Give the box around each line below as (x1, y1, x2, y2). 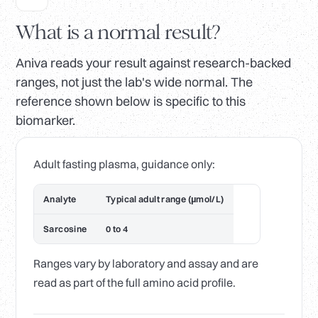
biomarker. (16, 112, 75, 129)
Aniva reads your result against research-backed (16, 55, 291, 72)
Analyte (43, 194, 77, 205)
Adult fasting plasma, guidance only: (33, 157, 215, 172)
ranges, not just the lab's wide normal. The (16, 74, 253, 91)
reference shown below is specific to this (16, 93, 246, 110)
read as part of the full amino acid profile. (33, 275, 236, 290)
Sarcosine (43, 224, 87, 235)
